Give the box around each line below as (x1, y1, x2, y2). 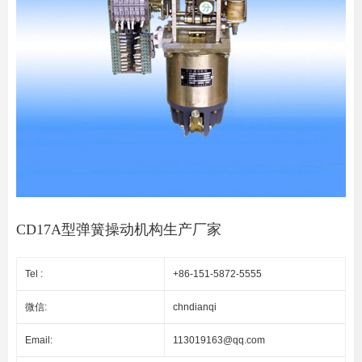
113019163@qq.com (172, 334, 265, 346)
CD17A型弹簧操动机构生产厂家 (16, 221, 221, 238)
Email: (25, 334, 53, 346)
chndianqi (172, 301, 217, 313)
